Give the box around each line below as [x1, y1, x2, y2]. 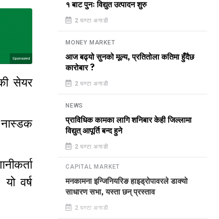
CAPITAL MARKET [66, 165, 120, 172]
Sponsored [12, 56, 30, 61]
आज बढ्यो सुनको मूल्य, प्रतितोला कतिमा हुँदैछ [66, 53, 194, 62]
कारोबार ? [66, 64, 95, 72]
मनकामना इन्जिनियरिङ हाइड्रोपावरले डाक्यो [66, 179, 188, 188]
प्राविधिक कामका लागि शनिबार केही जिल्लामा [66, 116, 192, 125]
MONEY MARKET [66, 39, 115, 46]
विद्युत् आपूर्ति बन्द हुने [66, 127, 122, 135]
